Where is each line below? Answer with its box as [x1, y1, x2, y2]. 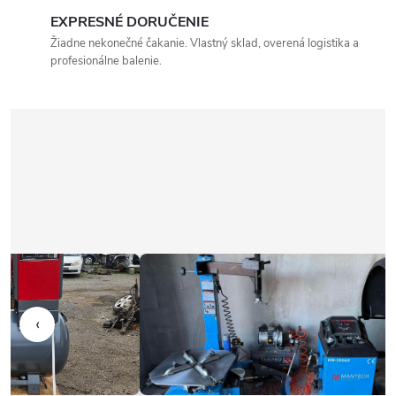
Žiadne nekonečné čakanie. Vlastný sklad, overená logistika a [50, 35, 359, 51]
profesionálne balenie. [50, 53, 162, 69]
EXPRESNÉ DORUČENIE [50, 12, 209, 32]
